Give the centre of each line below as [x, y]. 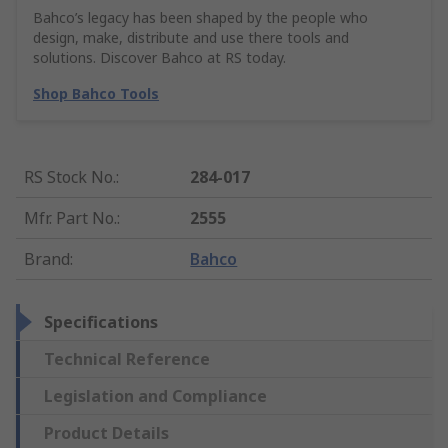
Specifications [101, 322]
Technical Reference [127, 359]
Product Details [106, 433]
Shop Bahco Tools [96, 94]
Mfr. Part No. [70, 218]
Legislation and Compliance [155, 396]
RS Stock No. [70, 177]
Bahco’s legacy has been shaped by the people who [200, 18]
